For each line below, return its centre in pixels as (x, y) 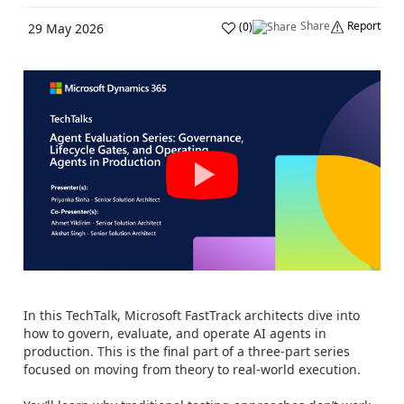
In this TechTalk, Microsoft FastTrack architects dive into (192, 315)
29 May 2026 (66, 28)
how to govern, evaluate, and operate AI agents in (175, 333)
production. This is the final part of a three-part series (187, 351)
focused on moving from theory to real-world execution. (192, 369)
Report (364, 26)
